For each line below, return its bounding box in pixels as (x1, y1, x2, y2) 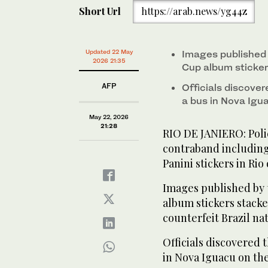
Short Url (79, 5, 121, 18)
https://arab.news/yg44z (141, 5, 247, 18)
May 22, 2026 (89, 113, 129, 120)
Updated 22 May (85, 48, 133, 55)
